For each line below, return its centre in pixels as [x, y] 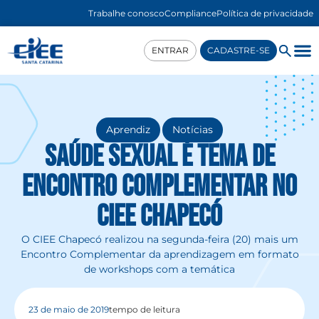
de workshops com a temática [159, 270]
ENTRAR [170, 51]
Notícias [193, 130]
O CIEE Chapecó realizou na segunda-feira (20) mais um [159, 240]
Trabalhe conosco [126, 13]
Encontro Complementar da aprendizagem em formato [159, 255]
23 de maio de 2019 [69, 309]
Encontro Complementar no [159, 187]
